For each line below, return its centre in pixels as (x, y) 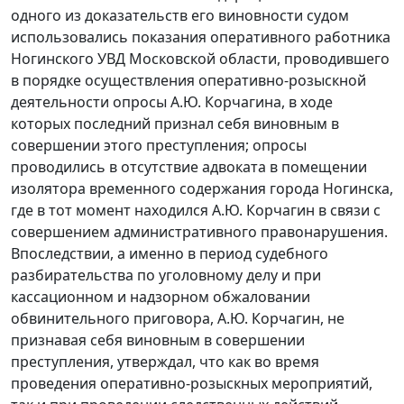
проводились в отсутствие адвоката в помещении (189, 167)
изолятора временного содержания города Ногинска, (202, 189)
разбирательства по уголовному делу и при (166, 275)
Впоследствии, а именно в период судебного (170, 254)
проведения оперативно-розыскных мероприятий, (192, 384)
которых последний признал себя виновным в (175, 124)
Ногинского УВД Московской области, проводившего (200, 59)
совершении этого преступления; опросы (159, 146)
